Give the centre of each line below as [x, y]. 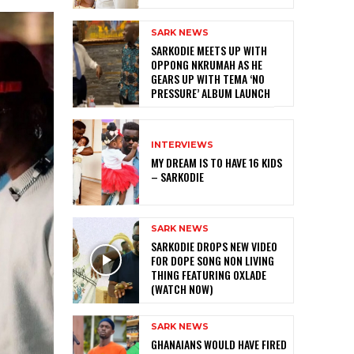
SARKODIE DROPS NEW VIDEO [214, 246]
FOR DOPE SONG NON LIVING [213, 260]
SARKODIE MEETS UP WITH [209, 50]
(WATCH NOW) [182, 288]
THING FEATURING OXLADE [209, 274]
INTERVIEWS [182, 144]
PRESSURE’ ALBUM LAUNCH [211, 92]
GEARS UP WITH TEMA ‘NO [208, 78]
